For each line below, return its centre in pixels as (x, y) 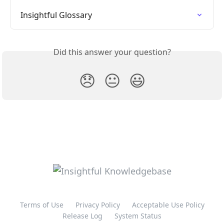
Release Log (82, 216)
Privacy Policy (97, 205)
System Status (138, 216)
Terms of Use (41, 205)
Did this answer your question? (112, 52)
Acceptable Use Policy (168, 205)
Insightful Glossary (56, 15)
